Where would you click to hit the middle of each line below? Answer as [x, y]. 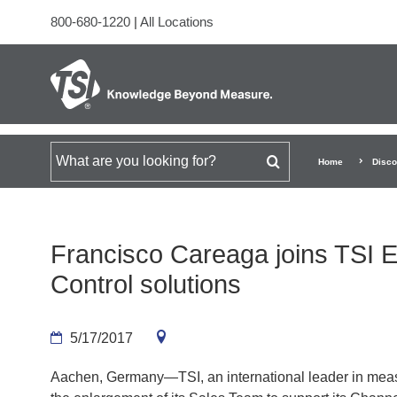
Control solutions [146, 284]
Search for [82, 160]
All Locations [177, 22]
